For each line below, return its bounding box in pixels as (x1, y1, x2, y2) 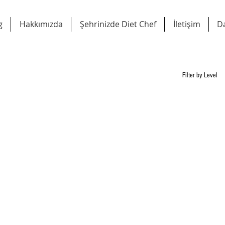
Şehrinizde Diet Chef (79, 19, 156, 30)
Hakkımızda (19, 19, 63, 30)
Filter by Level (182, 71, 217, 79)
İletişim (173, 19, 200, 30)
